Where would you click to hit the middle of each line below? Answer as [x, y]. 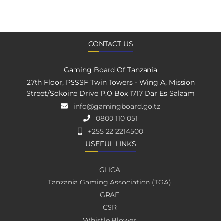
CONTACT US [110, 44]
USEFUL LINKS [110, 144]
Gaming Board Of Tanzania [110, 70]
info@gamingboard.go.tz [117, 106]
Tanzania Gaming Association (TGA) [110, 182]
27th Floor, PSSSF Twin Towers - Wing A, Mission [110, 82]
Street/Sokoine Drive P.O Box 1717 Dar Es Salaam [110, 93]
